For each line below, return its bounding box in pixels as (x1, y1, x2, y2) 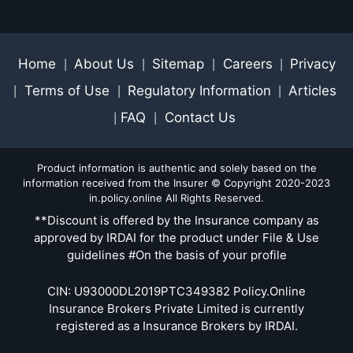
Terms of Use (20, 82, 113, 98)
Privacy (289, 55, 336, 72)
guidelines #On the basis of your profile (66, 247, 287, 262)
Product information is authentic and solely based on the (36, 161, 317, 174)
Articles (288, 82, 336, 98)
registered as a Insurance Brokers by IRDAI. (55, 318, 298, 333)
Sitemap (151, 55, 208, 72)
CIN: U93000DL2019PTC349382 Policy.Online (47, 283, 306, 299)
